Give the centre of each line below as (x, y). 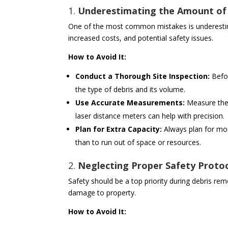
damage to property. (102, 193)
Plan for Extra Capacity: (119, 129)
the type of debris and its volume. (131, 90)
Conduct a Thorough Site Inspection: (143, 76)
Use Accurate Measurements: (130, 103)
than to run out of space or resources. (138, 142)
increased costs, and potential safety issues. (141, 38)
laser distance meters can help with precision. (150, 116)
